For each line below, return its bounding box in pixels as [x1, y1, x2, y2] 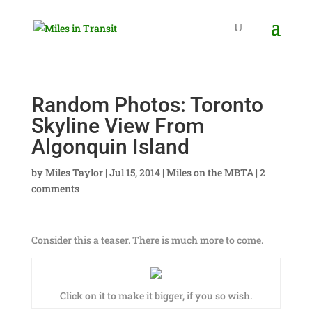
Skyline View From [31, 114, 204, 138]
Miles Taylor [45, 166, 103, 179]
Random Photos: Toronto [31, 93, 263, 117]
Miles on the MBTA [166, 166, 253, 179]
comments [31, 182, 79, 195]
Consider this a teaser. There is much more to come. [31, 233, 263, 247]
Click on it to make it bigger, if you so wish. [59, 289, 252, 302]
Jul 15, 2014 [109, 166, 160, 179]
